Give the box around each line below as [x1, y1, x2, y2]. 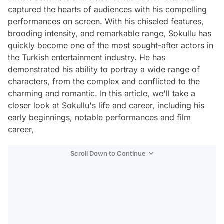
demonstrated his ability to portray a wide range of [8, 64, 200, 74]
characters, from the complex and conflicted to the [8, 76, 200, 86]
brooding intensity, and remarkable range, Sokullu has [8, 28, 211, 38]
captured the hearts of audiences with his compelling [8, 4, 207, 14]
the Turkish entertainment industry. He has [8, 52, 165, 62]
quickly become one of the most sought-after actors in [8, 40, 213, 50]
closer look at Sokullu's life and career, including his [8, 100, 204, 110]
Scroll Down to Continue [70, 149, 146, 157]
